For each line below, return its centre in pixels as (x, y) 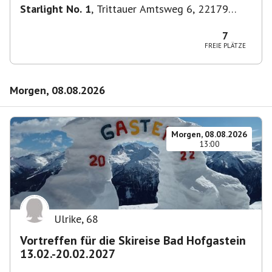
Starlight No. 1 (56, 9)
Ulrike (68, 219)
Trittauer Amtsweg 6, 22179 (162, 9)
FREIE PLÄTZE (225, 46)
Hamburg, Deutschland (73, 22)
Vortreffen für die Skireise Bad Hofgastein (133, 240)
